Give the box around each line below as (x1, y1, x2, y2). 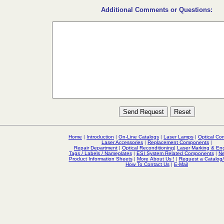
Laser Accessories (101, 139, 143, 145)
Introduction (86, 134, 114, 139)
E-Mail (174, 161, 188, 167)
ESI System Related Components (136, 150, 214, 156)
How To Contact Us (125, 161, 169, 167)
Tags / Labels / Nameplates (68, 150, 132, 156)
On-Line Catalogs (118, 134, 159, 139)
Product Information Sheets (68, 156, 132, 161)
